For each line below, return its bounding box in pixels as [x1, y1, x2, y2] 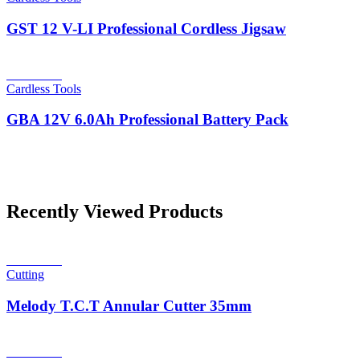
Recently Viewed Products [6, 201, 223, 223]
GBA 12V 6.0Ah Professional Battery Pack [6, 111, 288, 129]
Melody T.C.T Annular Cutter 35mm [6, 297, 252, 314]
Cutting [6, 268, 44, 282]
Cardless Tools [6, 81, 81, 96]
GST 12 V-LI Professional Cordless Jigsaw [6, 19, 286, 37]
